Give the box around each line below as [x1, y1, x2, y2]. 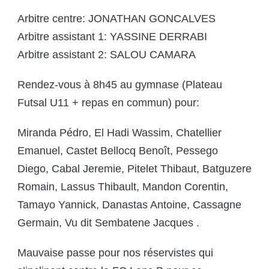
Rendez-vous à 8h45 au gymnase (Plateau [17, 79, 222, 91]
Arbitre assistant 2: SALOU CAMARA [17, 49, 196, 61]
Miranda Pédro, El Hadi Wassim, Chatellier [17, 127, 222, 139]
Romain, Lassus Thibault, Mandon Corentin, [17, 181, 228, 193]
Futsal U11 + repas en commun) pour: [17, 97, 199, 109]
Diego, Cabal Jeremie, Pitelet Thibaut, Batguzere [17, 163, 252, 175]
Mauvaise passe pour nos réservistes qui [17, 247, 213, 259]
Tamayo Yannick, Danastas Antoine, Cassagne [17, 199, 241, 211]
